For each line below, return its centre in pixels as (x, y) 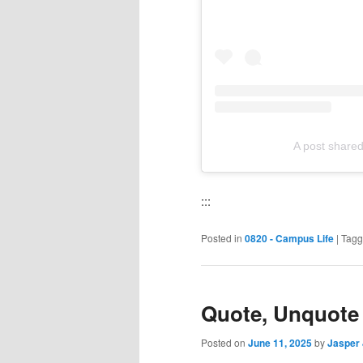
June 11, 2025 (280, 343)
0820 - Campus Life (289, 238)
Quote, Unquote (280, 314)
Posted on (224, 343)
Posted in (222, 237)
